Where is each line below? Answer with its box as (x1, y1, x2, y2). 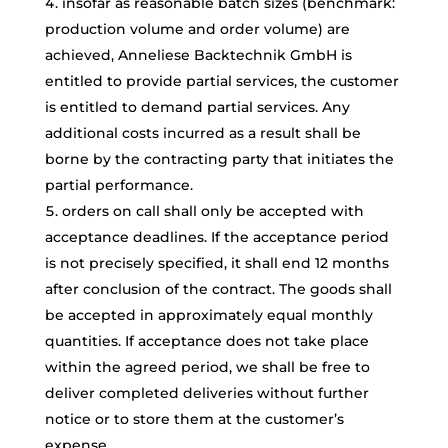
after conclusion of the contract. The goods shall (44, 280, 392, 298)
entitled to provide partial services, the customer (44, 72, 399, 90)
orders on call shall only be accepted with (61, 202, 364, 220)
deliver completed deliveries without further (44, 384, 369, 402)
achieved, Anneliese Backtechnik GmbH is (44, 46, 352, 64)
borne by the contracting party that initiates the (44, 150, 394, 168)
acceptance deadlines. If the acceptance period (44, 228, 389, 246)
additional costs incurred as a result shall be (44, 124, 361, 142)
